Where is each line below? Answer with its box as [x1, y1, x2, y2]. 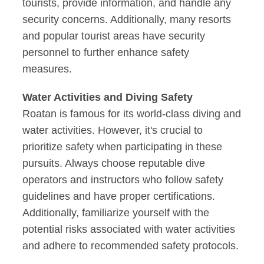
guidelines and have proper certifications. [22, 190, 216, 203]
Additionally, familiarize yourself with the [22, 207, 210, 219]
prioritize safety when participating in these [22, 141, 223, 153]
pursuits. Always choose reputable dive [22, 157, 206, 170]
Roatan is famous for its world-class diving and [22, 108, 242, 120]
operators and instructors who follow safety [22, 174, 224, 186]
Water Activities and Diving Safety [22, 91, 193, 104]
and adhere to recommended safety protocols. [22, 240, 239, 252]
